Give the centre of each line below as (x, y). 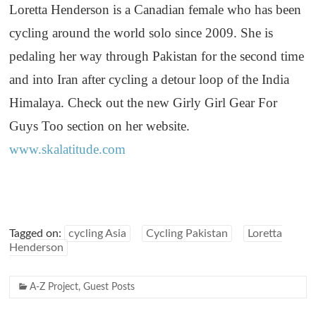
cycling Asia (98, 234)
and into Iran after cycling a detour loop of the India (150, 80)
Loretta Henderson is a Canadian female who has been (156, 10)
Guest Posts (109, 287)
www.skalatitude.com (68, 150)
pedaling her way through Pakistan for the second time (157, 56)
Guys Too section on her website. (100, 126)
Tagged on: (37, 234)
